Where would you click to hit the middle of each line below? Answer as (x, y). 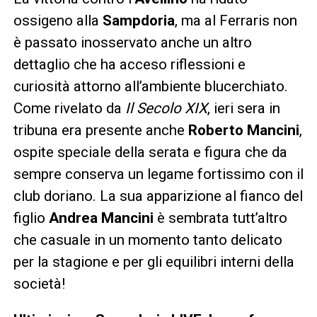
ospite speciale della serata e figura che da (150, 152)
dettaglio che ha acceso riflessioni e (129, 65)
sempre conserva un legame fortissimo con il (158, 174)
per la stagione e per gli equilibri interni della (154, 262)
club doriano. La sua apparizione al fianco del (158, 196)
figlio (31, 218)
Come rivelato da (69, 109)
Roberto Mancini (243, 131)
